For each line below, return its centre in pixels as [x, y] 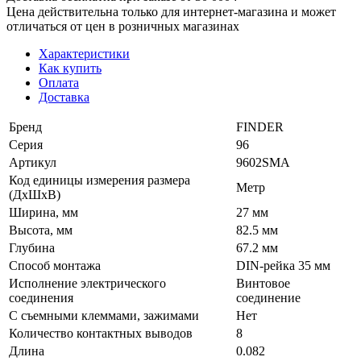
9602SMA [263, 162]
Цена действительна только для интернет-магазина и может [171, 11]
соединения [41, 297]
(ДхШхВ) [35, 194]
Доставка [64, 97]
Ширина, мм [44, 212]
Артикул [33, 162]
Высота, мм [41, 230]
